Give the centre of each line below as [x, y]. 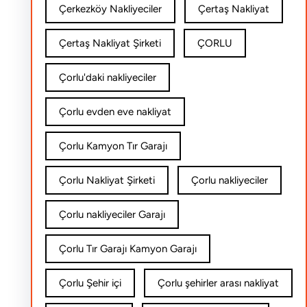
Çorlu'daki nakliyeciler [107, 77]
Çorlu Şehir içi [90, 283]
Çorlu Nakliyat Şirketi [107, 180]
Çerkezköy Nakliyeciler [110, 9]
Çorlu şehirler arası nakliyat [218, 283]
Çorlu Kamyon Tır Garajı [113, 146]
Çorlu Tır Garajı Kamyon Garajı [127, 249]
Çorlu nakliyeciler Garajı [112, 214]
